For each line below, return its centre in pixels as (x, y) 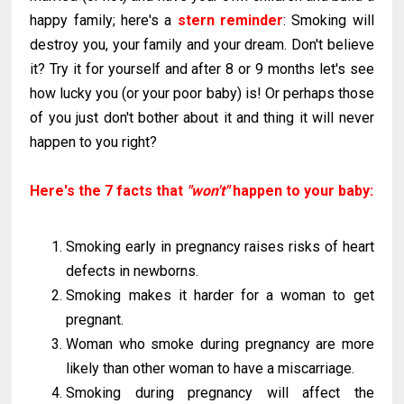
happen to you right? (94, 142)
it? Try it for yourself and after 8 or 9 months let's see (202, 69)
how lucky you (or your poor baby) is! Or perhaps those (202, 93)
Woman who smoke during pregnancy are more (220, 344)
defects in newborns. (133, 271)
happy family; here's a (104, 20)
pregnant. (95, 320)
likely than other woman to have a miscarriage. (211, 368)
